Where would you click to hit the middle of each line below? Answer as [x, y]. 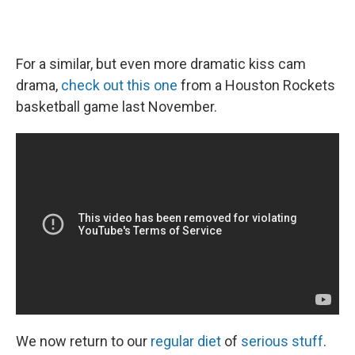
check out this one [119, 85]
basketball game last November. [116, 106]
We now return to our [83, 341]
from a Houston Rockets [256, 85]
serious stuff [282, 341]
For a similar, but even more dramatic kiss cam [161, 63]
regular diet [186, 341]
